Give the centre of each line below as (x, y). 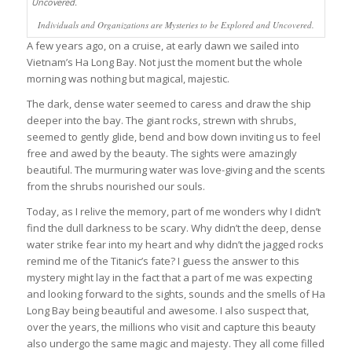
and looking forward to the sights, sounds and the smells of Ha (176, 293)
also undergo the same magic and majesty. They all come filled (175, 343)
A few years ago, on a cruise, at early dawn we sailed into (163, 45)
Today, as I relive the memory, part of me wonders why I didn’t (173, 211)
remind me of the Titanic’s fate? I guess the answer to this (163, 260)
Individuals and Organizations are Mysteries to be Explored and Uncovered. (176, 24)
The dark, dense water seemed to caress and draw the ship (169, 103)
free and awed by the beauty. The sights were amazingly (161, 153)
